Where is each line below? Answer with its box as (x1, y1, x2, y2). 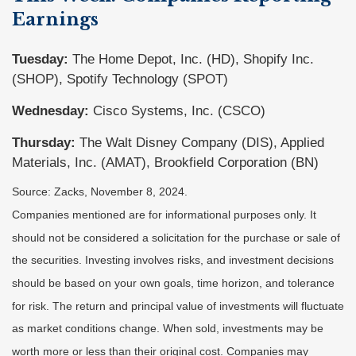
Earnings (12, 8, 99, 30)
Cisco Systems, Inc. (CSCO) (89, 103, 265, 118)
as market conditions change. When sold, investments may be (12, 322, 323, 335)
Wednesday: (12, 103, 89, 118)
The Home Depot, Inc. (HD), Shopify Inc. (68, 51, 314, 67)
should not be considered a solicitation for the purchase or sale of (12, 230, 340, 244)
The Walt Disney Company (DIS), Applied (75, 134, 324, 150)
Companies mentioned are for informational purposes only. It (12, 208, 316, 222)
